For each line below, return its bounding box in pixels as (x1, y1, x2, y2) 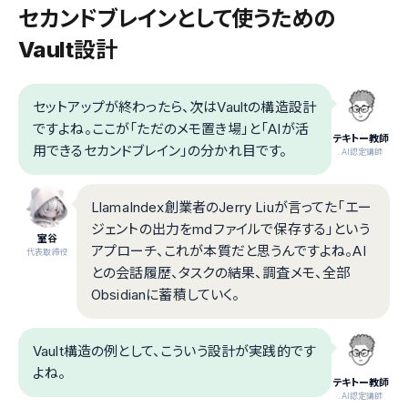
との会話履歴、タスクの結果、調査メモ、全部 (91, 264, 351, 282)
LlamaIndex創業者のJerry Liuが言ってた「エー (91, 199, 372, 217)
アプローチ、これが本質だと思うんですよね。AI (91, 242, 366, 260)
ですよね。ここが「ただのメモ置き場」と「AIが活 (33, 120, 309, 138)
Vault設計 (18, 36, 117, 64)
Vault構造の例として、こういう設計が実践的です (33, 342, 317, 361)
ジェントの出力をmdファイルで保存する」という (91, 220, 370, 239)
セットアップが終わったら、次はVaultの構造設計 (33, 98, 317, 117)
